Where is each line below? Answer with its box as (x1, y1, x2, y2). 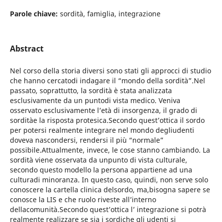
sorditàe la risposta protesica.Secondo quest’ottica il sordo (9, 115, 205, 125)
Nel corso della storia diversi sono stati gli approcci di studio (9, 66, 211, 76)
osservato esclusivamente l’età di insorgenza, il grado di (9, 106, 197, 115)
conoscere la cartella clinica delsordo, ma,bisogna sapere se (9, 185, 210, 195)
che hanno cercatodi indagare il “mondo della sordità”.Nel (9, 76, 205, 86)
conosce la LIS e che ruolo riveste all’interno (9, 195, 156, 205)
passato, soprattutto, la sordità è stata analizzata (9, 86, 172, 96)
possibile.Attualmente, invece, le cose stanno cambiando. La (9, 145, 210, 155)
